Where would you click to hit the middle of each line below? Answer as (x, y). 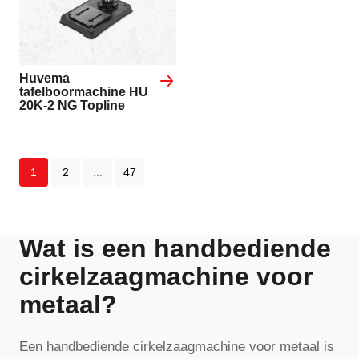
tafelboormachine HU (84, 91)
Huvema (44, 78)
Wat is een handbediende (175, 248)
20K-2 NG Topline (72, 105)
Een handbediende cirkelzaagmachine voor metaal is (177, 346)
